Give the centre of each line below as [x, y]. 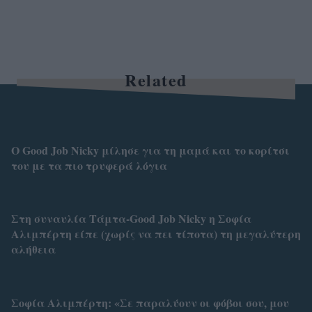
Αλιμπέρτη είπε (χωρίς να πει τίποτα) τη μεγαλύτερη [156, 234]
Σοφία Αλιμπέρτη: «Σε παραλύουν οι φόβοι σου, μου [150, 302]
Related [156, 80]
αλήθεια [33, 249]
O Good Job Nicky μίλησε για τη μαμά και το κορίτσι [150, 150]
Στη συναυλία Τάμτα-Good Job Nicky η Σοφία [131, 219]
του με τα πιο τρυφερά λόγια [89, 165]
